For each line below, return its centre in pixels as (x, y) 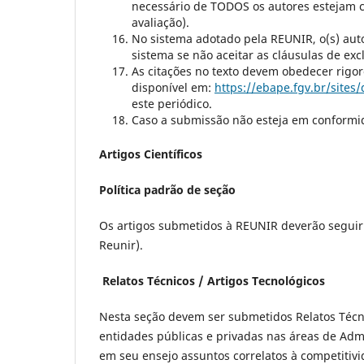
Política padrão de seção (167, 190)
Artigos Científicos (151, 154)
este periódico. (172, 104)
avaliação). (160, 23)
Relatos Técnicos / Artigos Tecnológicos (214, 281)
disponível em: (173, 88)
